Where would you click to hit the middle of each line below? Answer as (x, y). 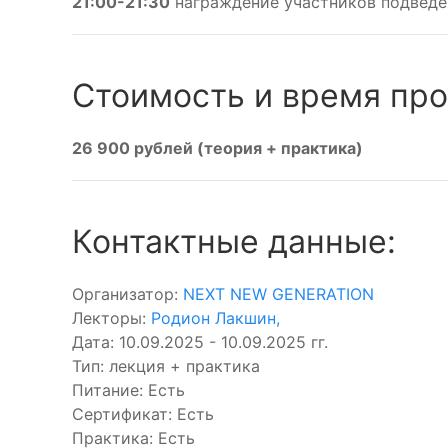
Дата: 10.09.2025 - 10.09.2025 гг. (200, 342)
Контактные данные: (234, 241)
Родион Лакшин (213, 318)
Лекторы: (111, 318)
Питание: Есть (128, 390)
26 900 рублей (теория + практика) (217, 148)
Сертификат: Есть (143, 414)
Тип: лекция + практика (166, 366)
